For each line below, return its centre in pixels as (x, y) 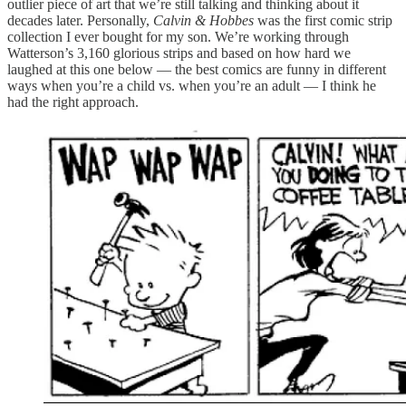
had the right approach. (73, 101)
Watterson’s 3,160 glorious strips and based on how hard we (179, 53)
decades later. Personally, (80, 20)
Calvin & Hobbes (203, 20)
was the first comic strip (323, 20)
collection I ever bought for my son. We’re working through (178, 36)
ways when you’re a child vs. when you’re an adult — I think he (192, 85)
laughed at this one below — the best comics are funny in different (197, 69)
